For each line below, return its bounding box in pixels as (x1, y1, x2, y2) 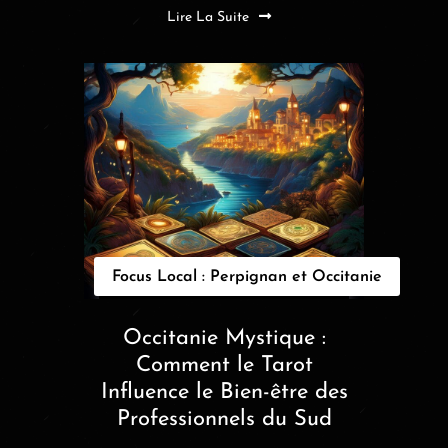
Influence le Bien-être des (100, 380, 348, 404)
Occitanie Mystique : (122, 326, 326, 350)
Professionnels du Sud (116, 407, 332, 431)
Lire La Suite (167, 10, 249, 26)
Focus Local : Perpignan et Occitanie (112, 268, 382, 285)
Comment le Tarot (135, 353, 313, 377)
